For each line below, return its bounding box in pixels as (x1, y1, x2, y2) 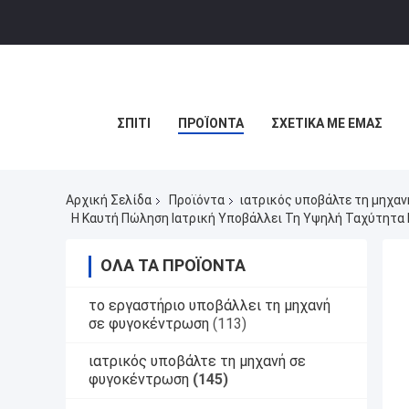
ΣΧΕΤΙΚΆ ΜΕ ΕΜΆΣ (270, 116, 383, 131)
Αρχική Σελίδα (66, 193, 152, 208)
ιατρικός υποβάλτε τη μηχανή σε (89, 351, 306, 370)
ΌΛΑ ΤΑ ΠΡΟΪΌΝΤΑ (100, 255, 246, 275)
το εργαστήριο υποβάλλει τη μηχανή (89, 296, 330, 314)
